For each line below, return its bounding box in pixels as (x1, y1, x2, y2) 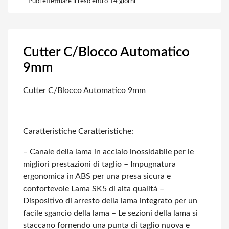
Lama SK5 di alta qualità (69, 185, 157, 193)
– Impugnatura (122, 160, 176, 168)
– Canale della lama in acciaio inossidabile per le (23, 148, 194, 156)
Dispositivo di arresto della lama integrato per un (23, 197, 197, 205)
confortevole (23, 185, 69, 193)
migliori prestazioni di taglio (23, 160, 122, 168)
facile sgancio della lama (23, 209, 109, 217)
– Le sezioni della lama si (109, 209, 198, 217)
